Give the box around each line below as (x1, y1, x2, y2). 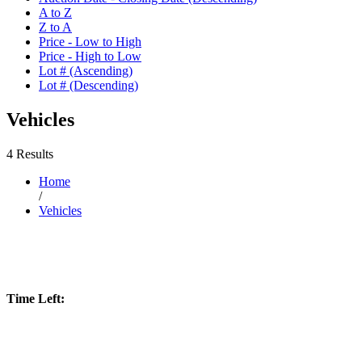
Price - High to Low (39, 49, 141, 64)
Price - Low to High (39, 35, 141, 49)
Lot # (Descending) (39, 78, 138, 93)
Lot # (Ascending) (39, 64, 133, 78)
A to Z (39, 6, 72, 20)
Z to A (39, 20, 72, 35)
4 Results (6, 146, 53, 161)
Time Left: (6, 292, 65, 306)
